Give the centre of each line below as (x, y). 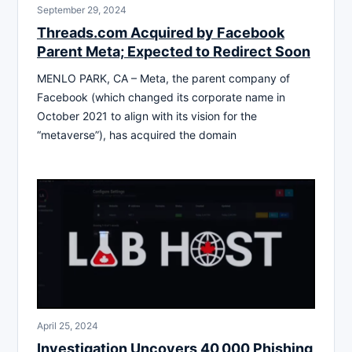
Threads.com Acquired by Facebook (161, 32)
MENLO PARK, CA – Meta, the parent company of (163, 78)
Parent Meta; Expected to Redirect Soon (174, 51)
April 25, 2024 (68, 325)
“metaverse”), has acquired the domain (137, 134)
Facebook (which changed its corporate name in (161, 97)
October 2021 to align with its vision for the (147, 115)
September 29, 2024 (82, 9)
